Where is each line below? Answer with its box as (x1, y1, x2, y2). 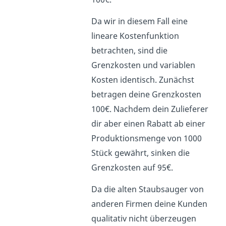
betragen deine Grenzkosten (91, 88, 202, 100)
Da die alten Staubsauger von (91, 183, 204, 195)
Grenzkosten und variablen (91, 59, 196, 71)
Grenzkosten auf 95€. (91, 161, 174, 173)
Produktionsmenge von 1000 (91, 132, 202, 144)
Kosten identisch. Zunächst (91, 74, 195, 85)
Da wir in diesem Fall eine (91, 15, 188, 27)
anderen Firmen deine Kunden (91, 198, 208, 209)
